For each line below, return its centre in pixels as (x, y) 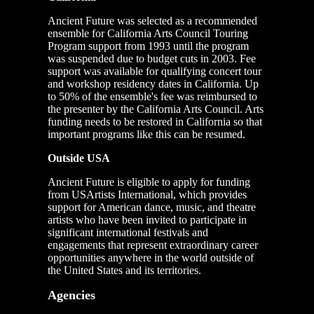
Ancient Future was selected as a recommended (152, 21)
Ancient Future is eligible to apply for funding (149, 182)
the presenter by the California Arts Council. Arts (156, 109)
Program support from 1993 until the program (148, 46)
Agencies (71, 295)
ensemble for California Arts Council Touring (148, 34)
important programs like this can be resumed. (146, 135)
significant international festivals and (128, 233)
